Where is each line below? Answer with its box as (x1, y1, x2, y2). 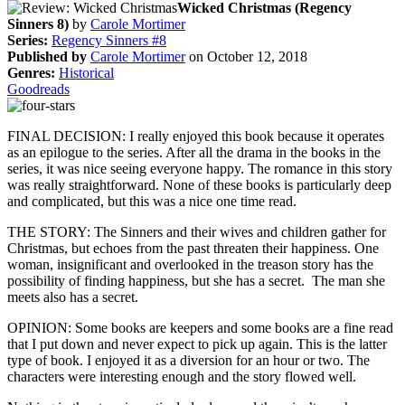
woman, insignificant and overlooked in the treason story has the (7, 256, 373, 272)
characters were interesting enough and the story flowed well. (7, 368, 356, 384)
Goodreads (7, 80, 70, 97)
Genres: (7, 64, 55, 80)
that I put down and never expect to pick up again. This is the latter (7, 335, 387, 352)
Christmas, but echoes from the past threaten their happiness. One (7, 240, 379, 256)
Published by (7, 48, 87, 64)
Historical (59, 64, 114, 80)
